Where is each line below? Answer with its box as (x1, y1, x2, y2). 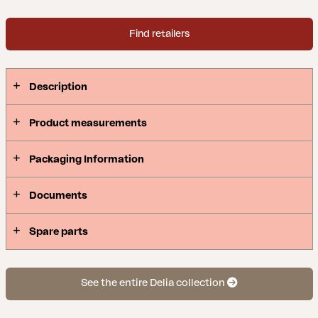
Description (28, 81, 87, 92)
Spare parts (28, 226, 88, 237)
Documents (28, 190, 87, 201)
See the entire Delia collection (81, 278, 227, 289)
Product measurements (28, 117, 147, 128)
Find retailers (128, 28, 190, 39)
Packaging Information (28, 153, 144, 165)
